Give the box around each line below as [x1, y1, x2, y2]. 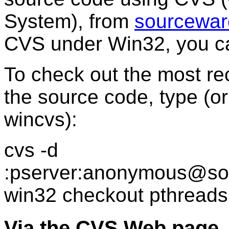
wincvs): [4, 108, 77, 131]
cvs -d [4, 139, 58, 162]
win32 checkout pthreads [4, 184, 228, 207]
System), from [4, 10, 134, 33]
